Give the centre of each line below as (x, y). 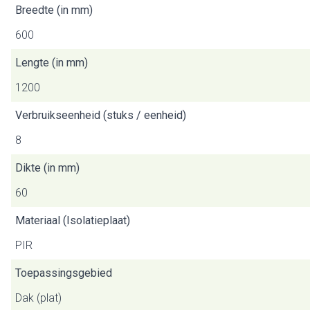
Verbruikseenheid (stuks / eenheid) (101, 115)
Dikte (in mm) (47, 168)
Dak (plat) (38, 298)
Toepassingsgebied (64, 273)
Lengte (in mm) (52, 63)
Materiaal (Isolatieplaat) (73, 220)
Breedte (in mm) (54, 10)
